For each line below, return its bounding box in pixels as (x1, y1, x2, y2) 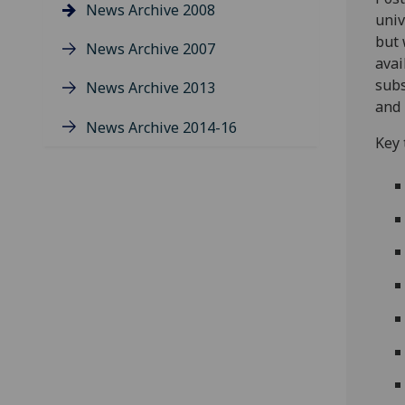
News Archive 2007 (86, 39, 215, 60)
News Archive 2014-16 (86, 117, 237, 137)
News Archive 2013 (86, 78, 215, 99)
